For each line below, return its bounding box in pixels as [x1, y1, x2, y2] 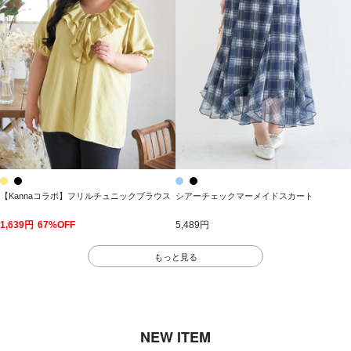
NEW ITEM [140, 327, 211, 348]
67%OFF [38, 219, 75, 231]
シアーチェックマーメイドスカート [175, 190, 313, 201]
